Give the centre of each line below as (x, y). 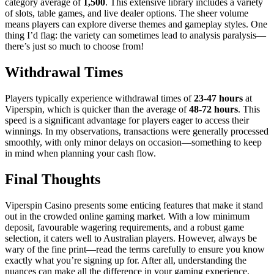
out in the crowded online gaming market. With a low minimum (127, 216)
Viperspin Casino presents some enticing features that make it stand (134, 205)
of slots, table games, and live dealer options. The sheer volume (127, 13)
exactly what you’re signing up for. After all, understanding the (126, 260)
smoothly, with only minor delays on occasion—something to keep (133, 142)
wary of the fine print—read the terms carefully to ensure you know (135, 249)
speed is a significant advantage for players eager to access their (127, 120)
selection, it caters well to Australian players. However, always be (131, 238)
